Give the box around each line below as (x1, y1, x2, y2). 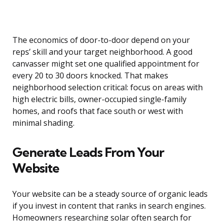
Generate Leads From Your (12, 144, 164, 161)
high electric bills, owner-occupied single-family (12, 94, 186, 105)
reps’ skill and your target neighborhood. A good (12, 46, 192, 58)
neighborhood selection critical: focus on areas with (12, 82, 203, 93)
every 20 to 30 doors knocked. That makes (12, 70, 168, 81)
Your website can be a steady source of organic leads (12, 188, 208, 200)
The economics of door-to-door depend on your (12, 35, 190, 46)
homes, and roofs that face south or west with (12, 106, 183, 117)
